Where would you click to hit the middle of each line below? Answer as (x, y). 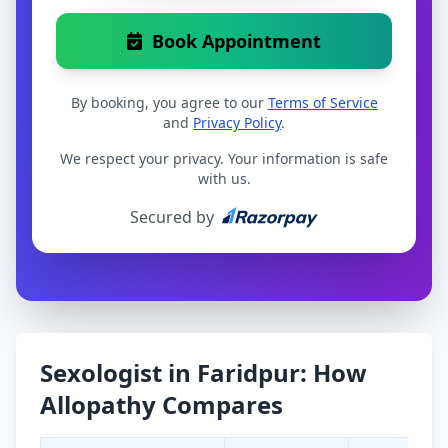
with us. (224, 179)
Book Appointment (237, 41)
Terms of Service (322, 103)
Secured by (172, 217)
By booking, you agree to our (169, 103)
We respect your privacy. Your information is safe (224, 159)
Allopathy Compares (161, 405)
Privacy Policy (237, 123)
